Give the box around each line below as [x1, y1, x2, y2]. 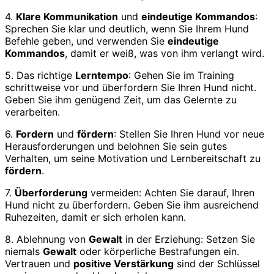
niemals [5, 245, 43, 258]
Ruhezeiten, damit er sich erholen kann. [5, 211, 186, 224]
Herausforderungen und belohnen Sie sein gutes [5, 140, 227, 153]
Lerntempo [75, 69, 128, 82]
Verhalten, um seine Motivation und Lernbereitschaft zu [5, 152, 261, 165]
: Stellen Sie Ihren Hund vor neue [114, 128, 264, 141]
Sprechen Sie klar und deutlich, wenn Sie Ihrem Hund [5, 23, 249, 35]
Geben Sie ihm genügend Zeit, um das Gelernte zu [5, 94, 237, 106]
